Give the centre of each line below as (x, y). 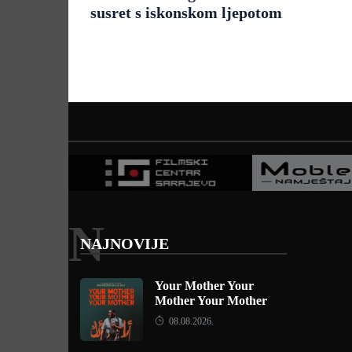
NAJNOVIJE (125, 244)
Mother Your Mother (211, 301)
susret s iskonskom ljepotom (186, 13)
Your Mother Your (204, 286)
